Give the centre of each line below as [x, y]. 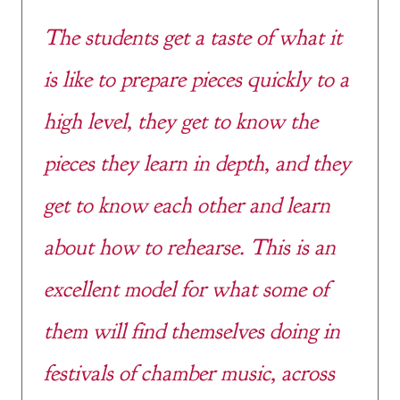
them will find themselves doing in [192, 331]
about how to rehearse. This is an [190, 247]
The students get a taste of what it [193, 37]
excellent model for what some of [186, 289]
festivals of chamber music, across [189, 373]
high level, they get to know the [181, 121]
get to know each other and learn [187, 205]
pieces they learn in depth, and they [197, 163]
